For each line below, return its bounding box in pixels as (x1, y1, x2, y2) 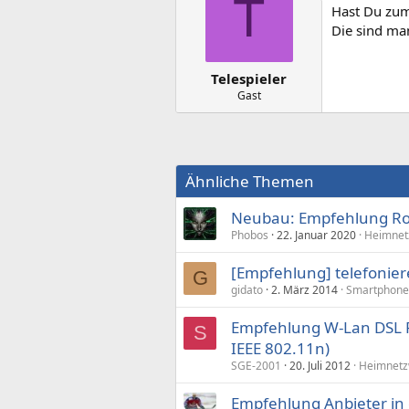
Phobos (231, 226, 268, 243)
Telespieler (211, 68, 287, 88)
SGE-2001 (231, 357, 281, 373)
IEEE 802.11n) (231, 337, 330, 359)
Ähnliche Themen (185, 170, 314, 192)
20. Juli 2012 (289, 357, 351, 373)
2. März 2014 (271, 281, 338, 298)
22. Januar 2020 (277, 226, 356, 243)
